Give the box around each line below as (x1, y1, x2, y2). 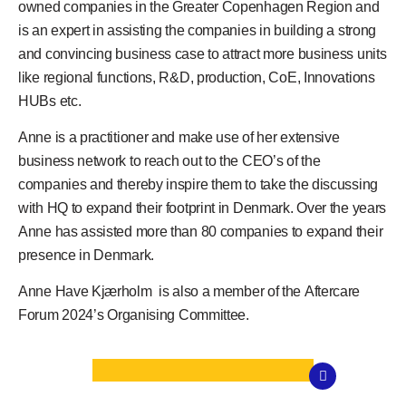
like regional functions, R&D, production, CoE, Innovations (18, 69, 375, 85)
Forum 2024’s (18, 307, 104, 324)
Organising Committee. (103, 307, 249, 324)
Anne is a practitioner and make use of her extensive (18, 130, 340, 146)
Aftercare (304, 284, 361, 300)
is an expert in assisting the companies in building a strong (18, 22, 377, 38)
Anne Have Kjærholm (18, 284, 156, 300)
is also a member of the (159, 284, 304, 300)
